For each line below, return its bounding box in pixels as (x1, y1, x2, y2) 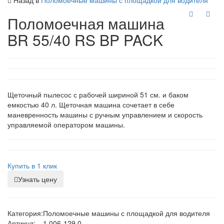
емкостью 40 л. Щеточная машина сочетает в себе (7, 99, 174, 110)
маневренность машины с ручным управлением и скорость (7, 109, 202, 120)
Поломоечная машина (7, 12, 164, 34)
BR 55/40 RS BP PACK (7, 29, 163, 51)
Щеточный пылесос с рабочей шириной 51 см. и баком (7, 89, 188, 100)
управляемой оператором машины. (7, 119, 125, 130)
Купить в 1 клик (7, 160, 57, 171)
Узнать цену (18, 174, 57, 184)
